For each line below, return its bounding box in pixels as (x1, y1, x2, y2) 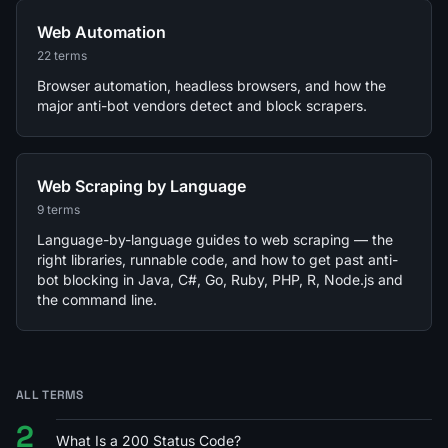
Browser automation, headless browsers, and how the (37, 76, 386, 94)
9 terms (37, 201, 80, 217)
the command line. (37, 290, 157, 308)
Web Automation (37, 21, 166, 42)
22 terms (37, 47, 87, 63)
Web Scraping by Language (37, 175, 246, 196)
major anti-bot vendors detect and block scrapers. (37, 96, 367, 114)
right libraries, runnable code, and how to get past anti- (37, 250, 398, 268)
